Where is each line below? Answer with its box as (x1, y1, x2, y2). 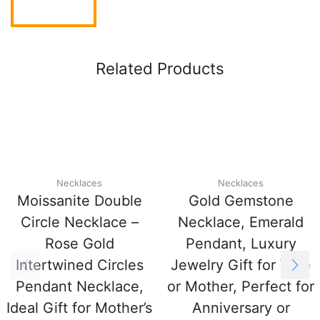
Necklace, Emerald (178, 213, 304, 231)
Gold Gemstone (188, 191, 294, 209)
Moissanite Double (16, 191, 142, 209)
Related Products (96, 59, 224, 79)
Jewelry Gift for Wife (171, 256, 311, 274)
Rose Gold (44, 234, 114, 252)
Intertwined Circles (15, 256, 144, 274)
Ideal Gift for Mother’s (6, 299, 152, 316)
